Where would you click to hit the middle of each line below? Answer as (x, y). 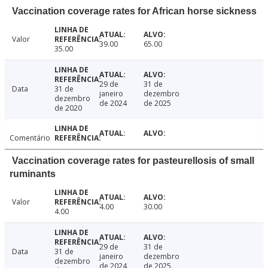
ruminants (33, 174)
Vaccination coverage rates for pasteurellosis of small (133, 161)
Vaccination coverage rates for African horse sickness (134, 11)
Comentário (30, 138)
